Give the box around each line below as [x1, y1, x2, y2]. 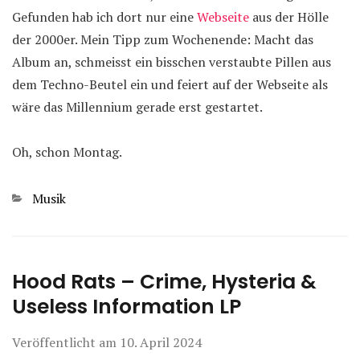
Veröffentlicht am [12, 333, 120, 351]
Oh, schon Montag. [12, 143, 122, 161]
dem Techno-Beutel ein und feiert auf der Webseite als [12, 76, 328, 93]
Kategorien [11, 189, 76, 207]
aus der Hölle [249, 8, 329, 26]
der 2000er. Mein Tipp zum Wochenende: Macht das [12, 31, 313, 48]
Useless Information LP [12, 292, 241, 321]
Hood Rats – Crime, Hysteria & [12, 268, 317, 296]
